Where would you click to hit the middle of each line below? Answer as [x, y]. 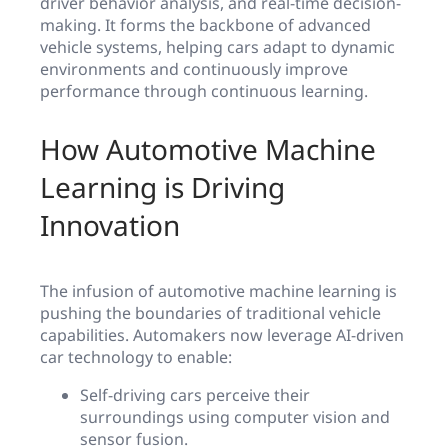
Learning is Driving [162, 187]
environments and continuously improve [194, 69]
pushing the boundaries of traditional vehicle [210, 313]
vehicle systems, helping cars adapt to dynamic [217, 47]
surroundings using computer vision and [235, 417]
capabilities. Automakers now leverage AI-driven [222, 335]
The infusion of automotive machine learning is [218, 291]
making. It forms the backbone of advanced [205, 25]
